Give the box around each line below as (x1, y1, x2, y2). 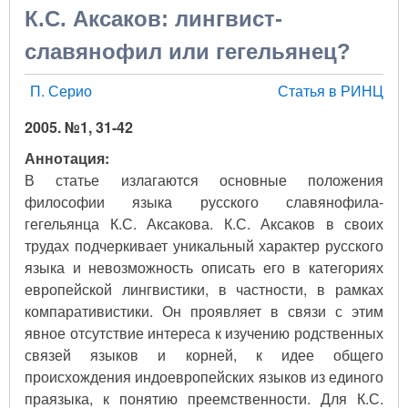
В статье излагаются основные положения (25, 168, 383, 190)
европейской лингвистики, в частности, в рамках (25, 278, 383, 300)
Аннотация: (25, 147, 109, 168)
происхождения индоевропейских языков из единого (25, 365, 383, 387)
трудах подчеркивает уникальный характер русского (25, 234, 383, 256)
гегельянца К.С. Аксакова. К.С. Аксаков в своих (25, 212, 383, 234)
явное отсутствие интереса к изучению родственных (25, 321, 383, 343)
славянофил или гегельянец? (25, 38, 351, 64)
